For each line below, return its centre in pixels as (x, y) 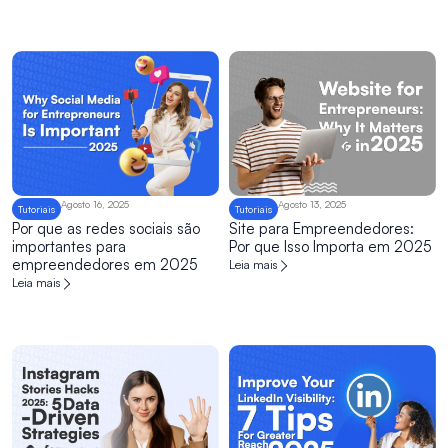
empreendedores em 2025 (105, 265)
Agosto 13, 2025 (312, 204)
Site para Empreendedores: (321, 229)
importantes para (69, 247)
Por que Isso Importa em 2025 (330, 247)
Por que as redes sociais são (106, 229)
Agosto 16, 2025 (95, 204)
